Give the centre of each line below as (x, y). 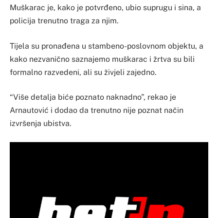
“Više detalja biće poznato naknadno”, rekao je (93, 97)
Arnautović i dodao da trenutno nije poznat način (97, 110)
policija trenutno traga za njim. (64, 21)
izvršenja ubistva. (41, 124)
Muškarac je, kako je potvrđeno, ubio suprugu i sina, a (105, 8)
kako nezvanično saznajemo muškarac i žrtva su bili (102, 59)
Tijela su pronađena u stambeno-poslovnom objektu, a (107, 46)
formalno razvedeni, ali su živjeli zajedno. (83, 72)
